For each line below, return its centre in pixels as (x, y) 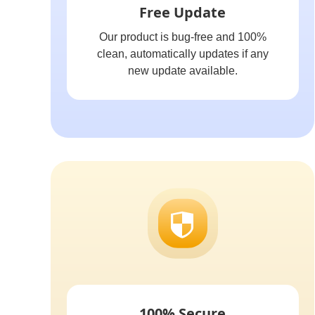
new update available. (182, 71)
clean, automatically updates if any (182, 54)
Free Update (182, 12)
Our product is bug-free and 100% (182, 37)
